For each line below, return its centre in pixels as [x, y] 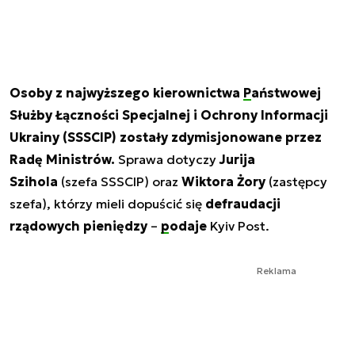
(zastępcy [296, 181]
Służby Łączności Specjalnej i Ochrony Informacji [169, 115]
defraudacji [243, 203]
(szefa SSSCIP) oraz [120, 181]
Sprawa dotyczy [167, 159]
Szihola [34, 181]
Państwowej [282, 92]
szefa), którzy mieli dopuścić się [107, 203]
